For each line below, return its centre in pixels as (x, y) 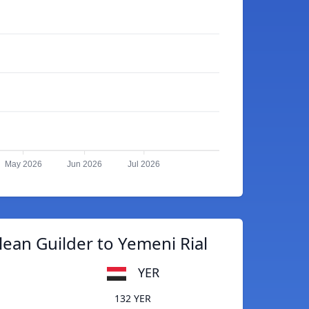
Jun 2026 (85, 165)
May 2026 (23, 165)
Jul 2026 (144, 165)
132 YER (133, 299)
